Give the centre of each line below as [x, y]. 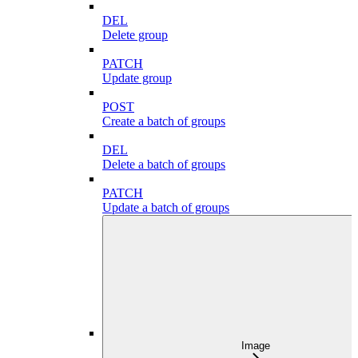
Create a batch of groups [164, 121]
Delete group [135, 35]
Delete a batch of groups [164, 165]
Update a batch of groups [166, 208]
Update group [137, 78]
